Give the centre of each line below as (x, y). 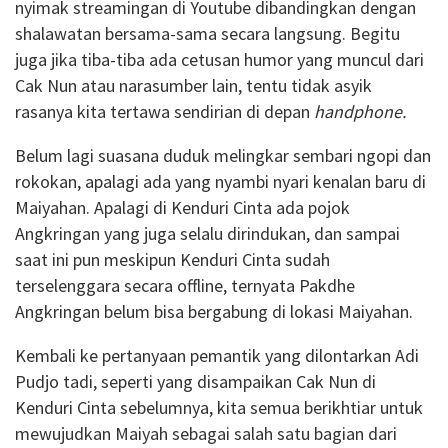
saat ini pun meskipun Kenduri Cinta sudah (172, 260)
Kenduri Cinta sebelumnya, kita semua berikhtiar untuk (219, 408)
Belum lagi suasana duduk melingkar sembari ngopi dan (223, 156)
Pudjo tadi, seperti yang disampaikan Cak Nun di (195, 382)
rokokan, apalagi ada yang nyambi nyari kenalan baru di (220, 182)
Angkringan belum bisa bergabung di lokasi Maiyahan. (214, 312)
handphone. (360, 112)
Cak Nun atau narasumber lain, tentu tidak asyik (193, 86)
